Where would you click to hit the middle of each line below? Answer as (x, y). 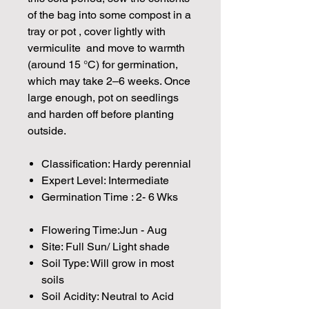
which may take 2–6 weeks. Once (109, 81)
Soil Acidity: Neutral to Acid (108, 296)
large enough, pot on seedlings (103, 97)
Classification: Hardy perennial (116, 163)
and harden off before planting (101, 114)
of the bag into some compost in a (109, 14)
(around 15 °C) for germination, (103, 64)
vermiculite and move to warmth (106, 48)
